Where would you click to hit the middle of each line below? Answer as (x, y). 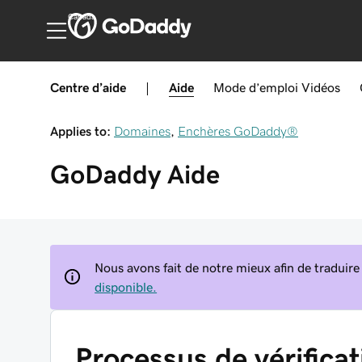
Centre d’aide (88, 87)
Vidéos (321, 87)
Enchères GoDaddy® (238, 131)
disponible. (126, 287)
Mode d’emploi (256, 87)
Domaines (142, 131)
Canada (81, 17)
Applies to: (80, 131)
